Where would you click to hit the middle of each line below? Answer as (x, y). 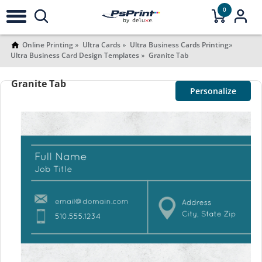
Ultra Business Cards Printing (179, 45)
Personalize (213, 91)
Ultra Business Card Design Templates (75, 55)
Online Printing (47, 45)
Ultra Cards (101, 45)
